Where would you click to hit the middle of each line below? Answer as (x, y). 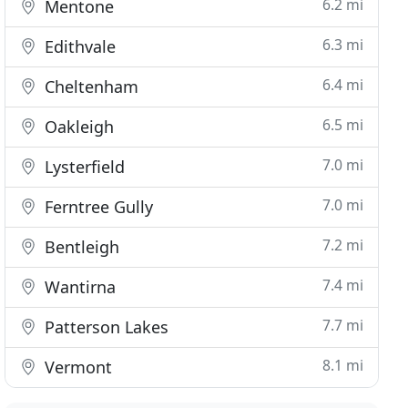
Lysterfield (83, 167)
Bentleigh (80, 247)
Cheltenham (90, 87)
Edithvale (78, 46)
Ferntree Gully (97, 207)
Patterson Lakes (105, 327)
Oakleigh (77, 127)
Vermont (76, 367)
